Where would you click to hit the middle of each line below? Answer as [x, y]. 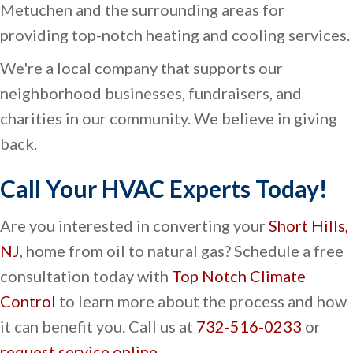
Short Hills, [308, 226]
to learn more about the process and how [201, 301]
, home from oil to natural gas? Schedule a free [182, 251]
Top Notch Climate [239, 276]
